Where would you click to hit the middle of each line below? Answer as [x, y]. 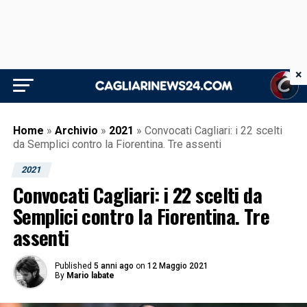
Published [73, 266]
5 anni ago [113, 266]
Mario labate [90, 275]
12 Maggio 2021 [177, 266]
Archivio [76, 131]
